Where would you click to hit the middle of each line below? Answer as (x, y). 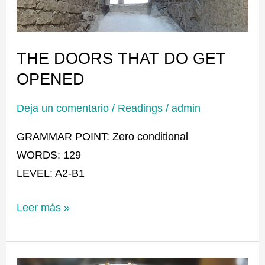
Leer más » (43, 207)
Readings (140, 108)
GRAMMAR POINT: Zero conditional (103, 136)
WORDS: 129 (49, 154)
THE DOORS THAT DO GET (122, 59)
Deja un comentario (63, 108)
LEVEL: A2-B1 (51, 173)
